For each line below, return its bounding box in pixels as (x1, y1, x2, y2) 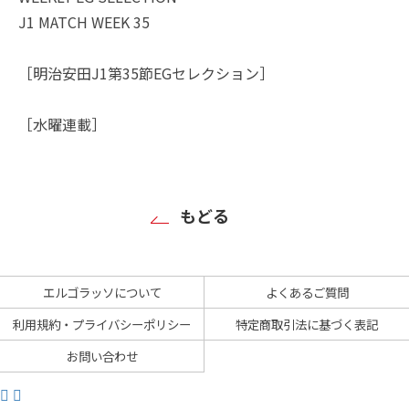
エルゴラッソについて (42, 282, 162, 301)
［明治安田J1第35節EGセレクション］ (18, 61, 274, 84)
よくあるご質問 (265, 282, 349, 301)
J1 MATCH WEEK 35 (18, 10, 150, 33)
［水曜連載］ (18, 112, 106, 135)
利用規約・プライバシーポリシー (13, 314, 191, 333)
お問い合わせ (66, 346, 138, 365)
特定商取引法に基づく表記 (236, 314, 378, 333)
